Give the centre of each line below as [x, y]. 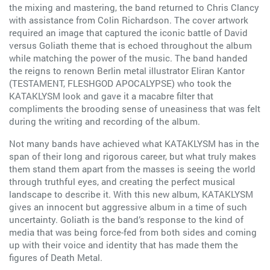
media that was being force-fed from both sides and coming [133, 232]
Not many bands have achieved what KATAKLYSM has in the [134, 143]
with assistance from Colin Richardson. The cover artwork [129, 20]
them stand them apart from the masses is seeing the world [132, 168]
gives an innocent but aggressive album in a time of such [128, 206]
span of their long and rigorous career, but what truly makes [133, 156]
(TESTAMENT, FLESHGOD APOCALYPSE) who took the [120, 83]
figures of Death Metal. [56, 257]
